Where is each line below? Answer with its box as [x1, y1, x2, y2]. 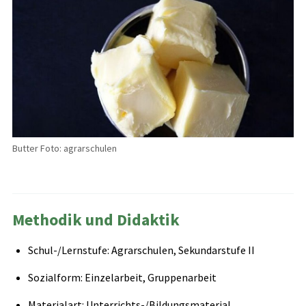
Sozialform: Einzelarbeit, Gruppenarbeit [27, 270, 217, 285]
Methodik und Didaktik [12, 209, 180, 231]
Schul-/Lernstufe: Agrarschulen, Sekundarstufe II [27, 243, 255, 258]
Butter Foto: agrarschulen [12, 142, 117, 155]
